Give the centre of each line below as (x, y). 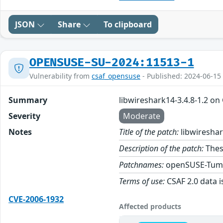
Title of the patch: (149, 132)
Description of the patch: (162, 149)
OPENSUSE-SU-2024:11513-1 (112, 63)
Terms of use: (142, 181)
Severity (24, 116)
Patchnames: (142, 165)
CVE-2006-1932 (36, 199)
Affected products (150, 207)
